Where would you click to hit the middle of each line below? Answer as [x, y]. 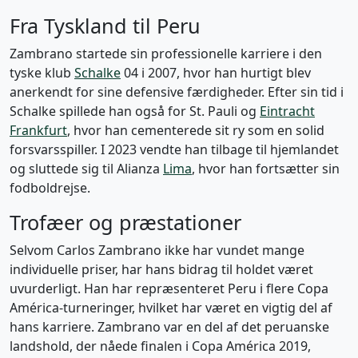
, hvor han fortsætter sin [266, 169]
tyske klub [42, 73]
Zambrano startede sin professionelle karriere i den [166, 54]
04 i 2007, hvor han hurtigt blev [216, 73]
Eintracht [287, 111]
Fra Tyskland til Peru [105, 26]
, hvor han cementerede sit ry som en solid [196, 130]
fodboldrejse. [50, 188]
